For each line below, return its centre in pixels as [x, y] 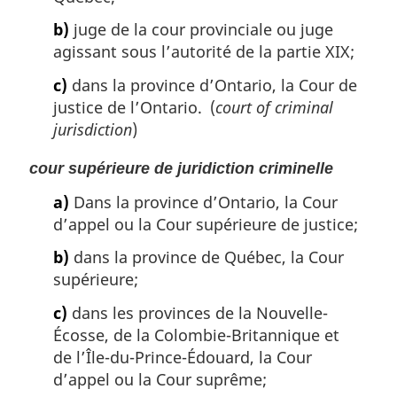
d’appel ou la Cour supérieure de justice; [206, 224]
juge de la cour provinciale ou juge [201, 30]
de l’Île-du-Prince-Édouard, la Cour [183, 357]
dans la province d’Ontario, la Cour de [212, 86]
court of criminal [274, 108]
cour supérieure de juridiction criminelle [181, 169]
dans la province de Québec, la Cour [206, 257]
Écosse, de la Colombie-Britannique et [196, 335]
